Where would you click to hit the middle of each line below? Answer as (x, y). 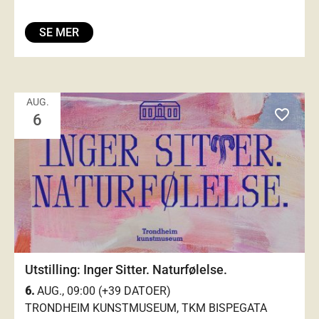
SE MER (59, 32)
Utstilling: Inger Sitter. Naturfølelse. (126, 270)
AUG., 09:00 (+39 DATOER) (103, 291)
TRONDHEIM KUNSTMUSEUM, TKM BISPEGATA (146, 308)
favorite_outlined (290, 115)
